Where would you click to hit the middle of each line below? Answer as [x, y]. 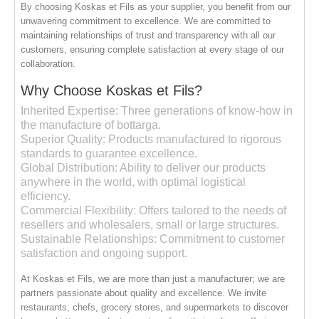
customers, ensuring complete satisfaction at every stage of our [153, 49]
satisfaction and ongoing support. [104, 253]
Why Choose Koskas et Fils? [112, 90]
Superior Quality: [63, 139]
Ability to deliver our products [192, 167]
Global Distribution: [69, 167]
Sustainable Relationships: [89, 239]
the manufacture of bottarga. [91, 125]
